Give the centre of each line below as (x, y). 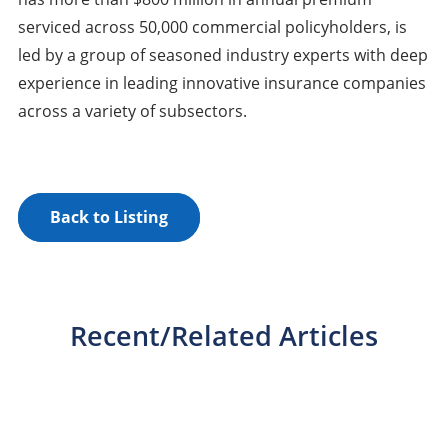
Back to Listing (108, 217)
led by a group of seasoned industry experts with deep (222, 55)
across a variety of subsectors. (132, 111)
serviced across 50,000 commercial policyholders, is (212, 27)
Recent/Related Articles (224, 336)
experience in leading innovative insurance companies (221, 83)
